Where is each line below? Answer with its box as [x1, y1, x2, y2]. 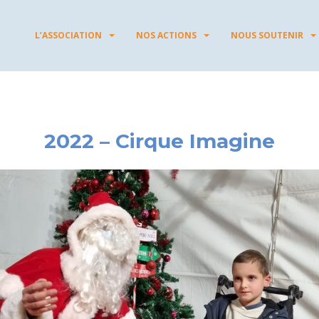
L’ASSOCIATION [35, 29, 102, 41]
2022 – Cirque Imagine [44, 129, 275, 153]
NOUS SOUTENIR [231, 29, 303, 41]
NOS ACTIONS [136, 29, 197, 41]
